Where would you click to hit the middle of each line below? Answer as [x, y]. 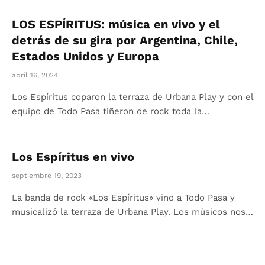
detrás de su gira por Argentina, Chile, [125, 40]
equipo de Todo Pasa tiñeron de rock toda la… [111, 111]
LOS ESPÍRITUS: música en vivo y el [116, 24]
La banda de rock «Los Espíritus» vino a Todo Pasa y [123, 198]
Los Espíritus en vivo [73, 157]
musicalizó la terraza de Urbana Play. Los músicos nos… [132, 212]
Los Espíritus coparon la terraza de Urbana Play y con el [132, 97]
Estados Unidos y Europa [85, 56]
